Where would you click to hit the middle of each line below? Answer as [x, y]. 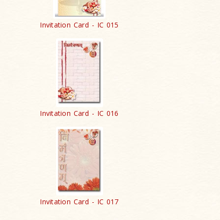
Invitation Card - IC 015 [79, 25]
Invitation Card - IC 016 [79, 113]
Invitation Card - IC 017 [79, 202]
